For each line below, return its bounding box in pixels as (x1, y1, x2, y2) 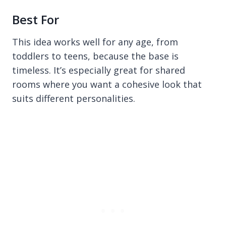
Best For (12, 11, 59, 28)
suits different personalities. (12, 92, 135, 104)
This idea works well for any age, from (12, 35, 178, 48)
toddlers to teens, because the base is (12, 49, 179, 62)
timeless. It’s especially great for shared (12, 64, 185, 76)
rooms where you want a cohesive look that (12, 78, 202, 90)
